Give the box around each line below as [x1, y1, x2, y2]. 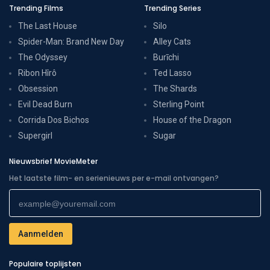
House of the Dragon [153, 115, 231, 125]
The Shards [153, 83, 197, 93]
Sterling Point [153, 99, 204, 109]
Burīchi [153, 52, 179, 62]
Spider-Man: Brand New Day [18, 36, 124, 46]
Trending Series [144, 2, 201, 13]
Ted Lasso [153, 67, 192, 78]
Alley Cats [153, 36, 191, 46]
